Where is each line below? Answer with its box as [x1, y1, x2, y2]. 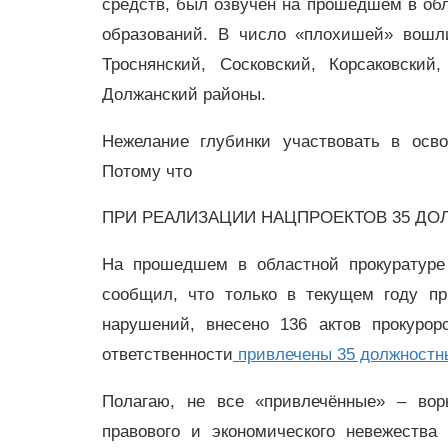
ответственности [102, 345, 233, 365]
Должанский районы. [102, 84, 271, 104]
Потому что [102, 161, 192, 181]
